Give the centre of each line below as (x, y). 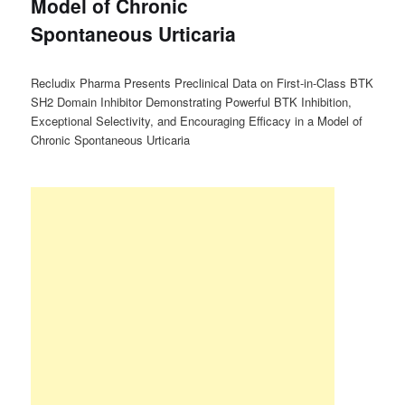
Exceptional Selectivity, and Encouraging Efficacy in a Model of (197, 120)
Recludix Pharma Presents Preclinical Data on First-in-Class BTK (202, 82)
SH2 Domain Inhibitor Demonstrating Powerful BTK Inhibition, (192, 101)
